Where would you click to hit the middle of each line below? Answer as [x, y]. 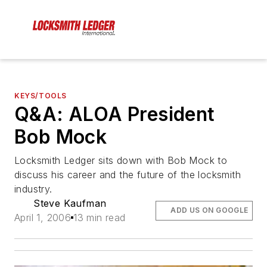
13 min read [100, 218]
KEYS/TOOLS [41, 96]
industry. [33, 189]
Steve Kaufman [70, 204]
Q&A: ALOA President [115, 114]
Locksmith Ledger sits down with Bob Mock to [121, 161]
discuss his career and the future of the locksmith [128, 175]
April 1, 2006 [43, 218]
